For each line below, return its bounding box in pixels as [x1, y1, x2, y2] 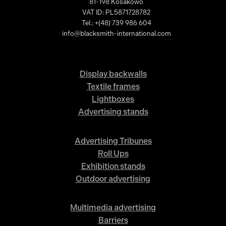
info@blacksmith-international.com [62, 29, 171, 37]
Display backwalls [79, 69, 147, 79]
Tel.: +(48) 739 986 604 [81, 19, 151, 27]
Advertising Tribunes [74, 136, 152, 146]
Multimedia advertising [70, 203, 156, 213]
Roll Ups [97, 148, 129, 158]
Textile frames [86, 82, 140, 92]
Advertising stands [78, 107, 148, 117]
